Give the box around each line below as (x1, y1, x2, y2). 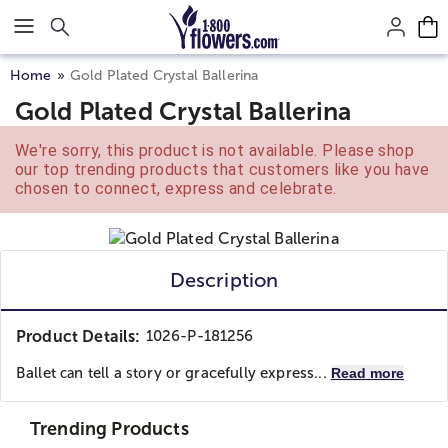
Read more (330, 365, 404, 381)
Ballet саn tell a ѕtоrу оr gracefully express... (16, 365, 331, 381)
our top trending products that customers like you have (15, 160, 430, 179)
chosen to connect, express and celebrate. (15, 179, 337, 198)
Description (169, 269, 279, 291)
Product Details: (16, 328, 141, 345)
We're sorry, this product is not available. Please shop (15, 141, 415, 160)
